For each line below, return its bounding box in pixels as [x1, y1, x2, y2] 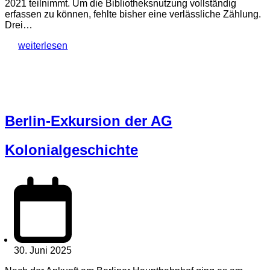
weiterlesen [18, 40, 68, 51]
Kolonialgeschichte [5, 142, 138, 159]
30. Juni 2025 [14, 245, 72, 256]
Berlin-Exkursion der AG [5, 113, 172, 130]
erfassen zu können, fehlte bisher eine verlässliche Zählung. [5, 9, 261, 20]
